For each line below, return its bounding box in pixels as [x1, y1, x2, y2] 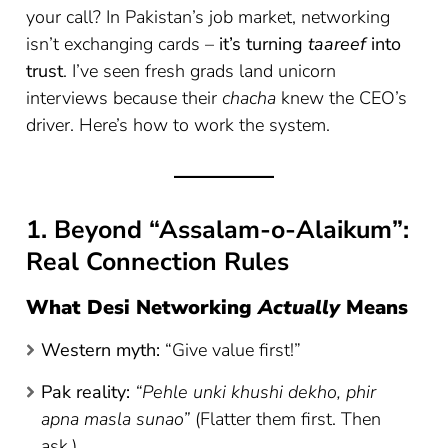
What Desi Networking [26, 294, 259, 322]
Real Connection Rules [26, 244, 290, 279]
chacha [222, 85, 277, 110]
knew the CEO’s [276, 85, 408, 110]
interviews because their [26, 85, 223, 110]
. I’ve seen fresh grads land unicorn [63, 58, 337, 83]
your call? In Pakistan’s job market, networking [26, 4, 391, 29]
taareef [308, 31, 367, 56]
